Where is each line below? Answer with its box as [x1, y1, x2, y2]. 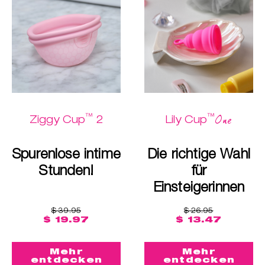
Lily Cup [166, 112, 208, 125]
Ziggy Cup [30, 112, 86, 125]
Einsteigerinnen [153, 177, 245, 195]
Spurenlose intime [12, 144, 121, 161]
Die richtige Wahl [147, 144, 250, 161]
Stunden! [38, 161, 94, 178]
